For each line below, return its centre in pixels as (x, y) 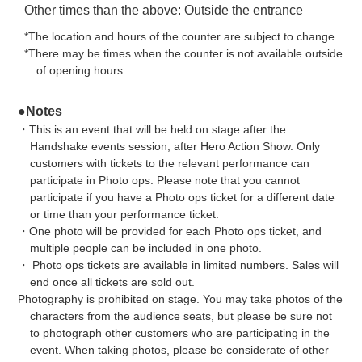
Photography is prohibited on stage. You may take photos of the (181, 299)
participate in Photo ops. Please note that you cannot (164, 180)
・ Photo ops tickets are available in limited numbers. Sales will (179, 265)
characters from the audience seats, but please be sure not (181, 316)
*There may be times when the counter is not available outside (184, 53)
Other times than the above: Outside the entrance (164, 10)
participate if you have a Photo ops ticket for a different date (182, 197)
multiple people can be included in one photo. (145, 248)
